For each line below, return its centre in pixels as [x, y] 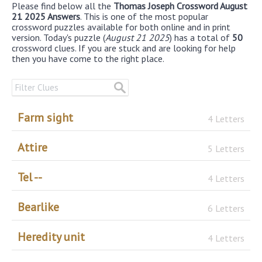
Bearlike [38, 207]
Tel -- [30, 177]
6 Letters [226, 208]
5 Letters [226, 149]
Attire [32, 147]
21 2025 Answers [46, 16]
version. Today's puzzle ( [58, 37]
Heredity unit [51, 237]
